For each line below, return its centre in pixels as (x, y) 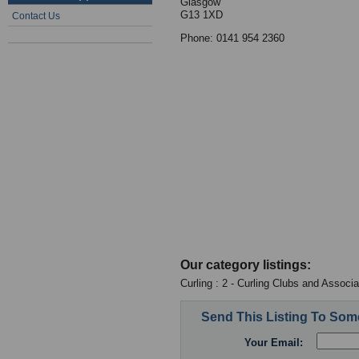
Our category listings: (246, 265)
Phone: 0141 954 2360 (232, 38)
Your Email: (274, 343)
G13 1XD (202, 15)
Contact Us (36, 16)
